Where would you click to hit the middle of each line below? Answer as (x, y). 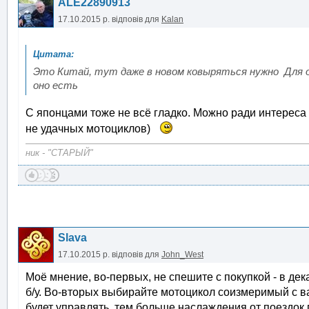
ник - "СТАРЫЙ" (59, 153)
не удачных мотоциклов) (91, 129)
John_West (182, 255)
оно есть (56, 86)
